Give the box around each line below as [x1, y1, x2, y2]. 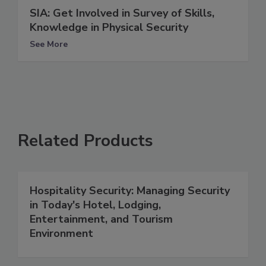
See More [30, 38, 68, 50]
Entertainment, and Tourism [30, 211, 173, 226]
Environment [30, 226, 93, 240]
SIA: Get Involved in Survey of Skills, [30, 5, 214, 20]
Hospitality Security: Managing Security [30, 183, 230, 198]
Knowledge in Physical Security [30, 20, 188, 34]
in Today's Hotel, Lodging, [30, 197, 161, 212]
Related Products [18, 129, 153, 152]
